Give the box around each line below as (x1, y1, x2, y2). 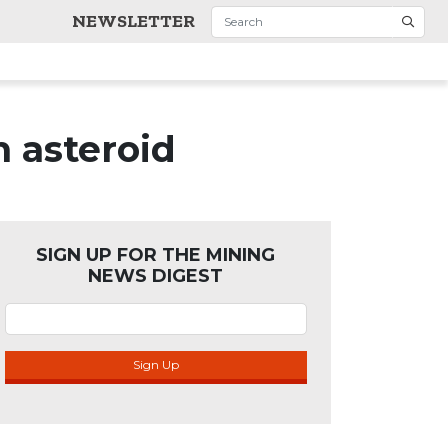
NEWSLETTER (71, 10, 195, 32)
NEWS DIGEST (88, 265, 224, 287)
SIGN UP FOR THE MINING (36, 244, 276, 266)
